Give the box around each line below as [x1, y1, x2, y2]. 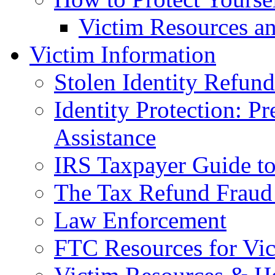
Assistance [54, 123, 156, 150]
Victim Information [29, 41, 216, 68]
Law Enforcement [54, 206, 227, 233]
